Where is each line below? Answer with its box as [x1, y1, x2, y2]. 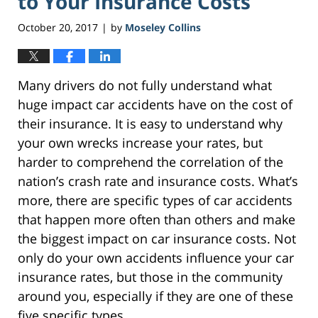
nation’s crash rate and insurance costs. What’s [18, 172, 298, 190]
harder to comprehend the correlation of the [18, 153, 283, 171]
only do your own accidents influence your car [18, 249, 294, 267]
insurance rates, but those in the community [18, 268, 283, 286]
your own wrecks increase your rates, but [18, 134, 263, 152]
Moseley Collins [125, 21, 201, 35]
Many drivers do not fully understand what [18, 77, 272, 94]
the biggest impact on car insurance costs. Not [18, 230, 296, 248]
